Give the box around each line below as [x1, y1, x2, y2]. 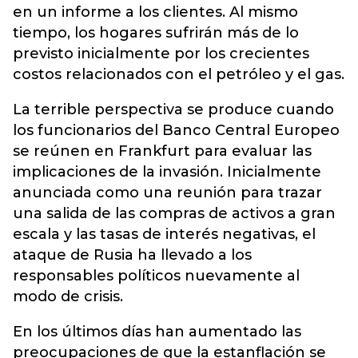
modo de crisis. [13, 288, 123, 305]
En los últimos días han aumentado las [13, 323, 301, 340]
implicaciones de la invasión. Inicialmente [13, 163, 321, 181]
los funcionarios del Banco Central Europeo [13, 121, 340, 139]
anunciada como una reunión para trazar [13, 184, 322, 201]
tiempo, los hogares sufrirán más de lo [13, 24, 299, 42]
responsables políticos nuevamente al [13, 267, 300, 284]
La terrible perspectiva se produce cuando [13, 101, 334, 118]
